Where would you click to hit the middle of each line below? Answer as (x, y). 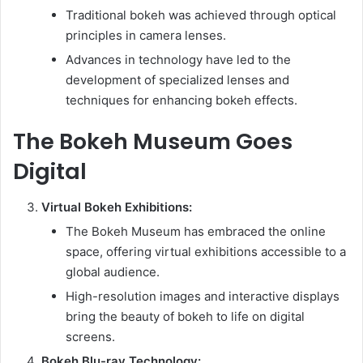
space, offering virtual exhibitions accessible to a (206, 252)
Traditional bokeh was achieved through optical (201, 15)
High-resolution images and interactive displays (203, 297)
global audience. (113, 272)
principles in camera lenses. (146, 35)
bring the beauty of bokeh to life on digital (185, 317)
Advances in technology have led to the (178, 59)
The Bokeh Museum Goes (153, 141)
